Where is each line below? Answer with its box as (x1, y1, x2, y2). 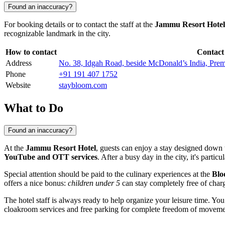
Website (6, 81, 31, 90)
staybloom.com (59, 81, 107, 90)
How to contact (6, 48, 57, 57)
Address (6, 59, 32, 68)
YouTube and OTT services (4, 152, 97, 161)
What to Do (4, 101, 63, 115)
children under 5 (68, 178, 120, 187)
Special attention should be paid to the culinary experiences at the (4, 169, 212, 178)
